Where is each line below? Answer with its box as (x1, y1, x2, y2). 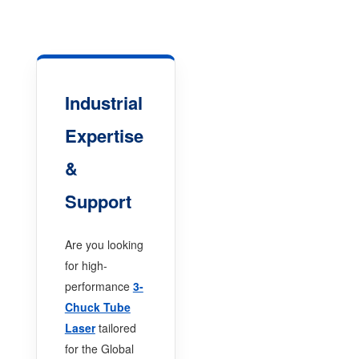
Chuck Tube (64, 298, 131, 315)
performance (64, 277, 133, 294)
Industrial (64, 89, 143, 115)
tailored (95, 319, 136, 336)
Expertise (64, 122, 143, 148)
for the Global (64, 340, 134, 357)
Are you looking (64, 236, 143, 252)
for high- (64, 256, 107, 273)
